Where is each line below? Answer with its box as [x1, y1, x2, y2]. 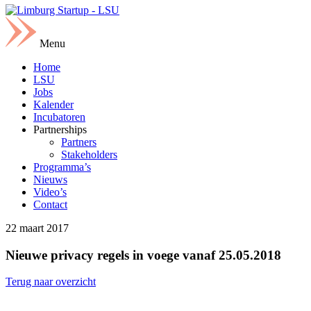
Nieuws [33, 174, 67, 185]
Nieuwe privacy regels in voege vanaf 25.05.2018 [6, 247, 281, 262]
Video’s [33, 186, 67, 198]
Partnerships [33, 124, 87, 135]
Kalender [33, 99, 74, 110]
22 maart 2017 [6, 222, 69, 234]
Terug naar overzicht [6, 276, 96, 288]
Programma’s [33, 161, 91, 173]
